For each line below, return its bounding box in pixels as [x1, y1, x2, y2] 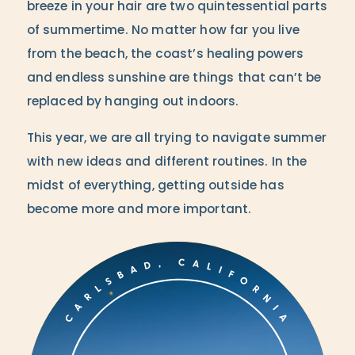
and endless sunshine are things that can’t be [26, 72, 322, 86]
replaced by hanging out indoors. [26, 96, 239, 109]
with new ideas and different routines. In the [26, 156, 307, 170]
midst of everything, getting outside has [26, 180, 284, 193]
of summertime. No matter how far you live [26, 25, 300, 38]
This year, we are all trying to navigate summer [26, 132, 326, 146]
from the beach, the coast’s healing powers [26, 48, 304, 62]
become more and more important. [26, 204, 252, 217]
